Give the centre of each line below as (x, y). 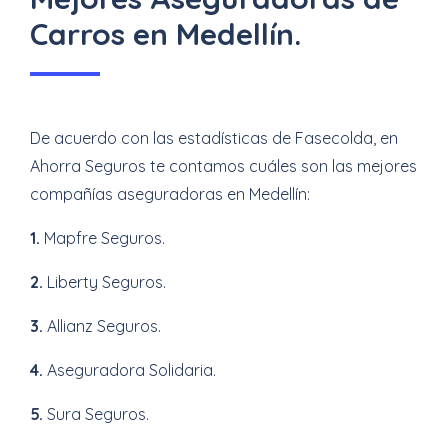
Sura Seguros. (96, 414)
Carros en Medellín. (165, 34)
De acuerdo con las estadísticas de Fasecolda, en (214, 138)
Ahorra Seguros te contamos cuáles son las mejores (223, 166)
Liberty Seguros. (104, 282)
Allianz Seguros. (102, 326)
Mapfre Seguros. (102, 238)
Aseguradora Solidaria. (129, 370)
